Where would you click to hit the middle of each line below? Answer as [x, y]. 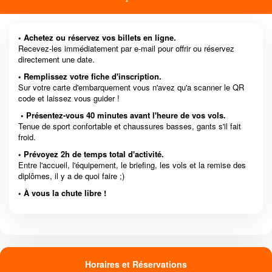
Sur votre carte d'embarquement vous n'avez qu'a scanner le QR [131, 87]
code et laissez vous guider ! [69, 98]
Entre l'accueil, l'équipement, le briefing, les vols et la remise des [132, 165]
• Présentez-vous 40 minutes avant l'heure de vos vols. [123, 115]
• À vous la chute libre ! [62, 193]
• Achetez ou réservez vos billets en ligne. [97, 38]
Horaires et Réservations [136, 264]
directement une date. [56, 59]
